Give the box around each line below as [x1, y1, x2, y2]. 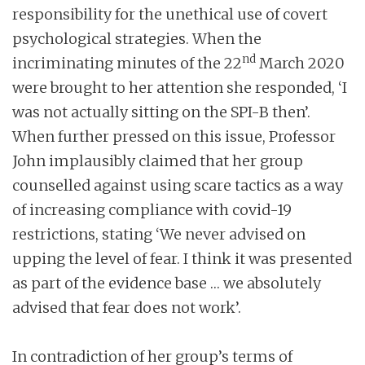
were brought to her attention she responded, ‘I [12, 78, 347, 98]
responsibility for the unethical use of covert [12, 5, 328, 24]
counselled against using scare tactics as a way [12, 176, 343, 196]
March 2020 [256, 54, 345, 73]
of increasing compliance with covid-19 [12, 200, 292, 220]
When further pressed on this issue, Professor [12, 127, 336, 147]
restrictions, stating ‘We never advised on [12, 225, 306, 244]
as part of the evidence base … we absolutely [12, 274, 321, 293]
